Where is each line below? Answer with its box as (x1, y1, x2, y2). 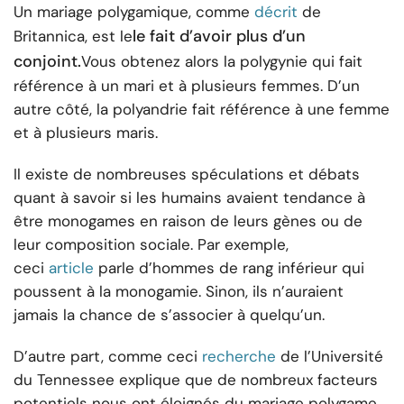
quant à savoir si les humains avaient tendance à (14, 188, 365, 208)
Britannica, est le (14, 26, 133, 47)
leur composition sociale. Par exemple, (14, 234, 289, 255)
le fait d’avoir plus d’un (133, 25, 306, 48)
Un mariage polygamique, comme (14, 2, 250, 23)
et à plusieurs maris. (14, 123, 158, 143)
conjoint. (14, 50, 81, 73)
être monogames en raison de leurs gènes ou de (14, 211, 363, 232)
